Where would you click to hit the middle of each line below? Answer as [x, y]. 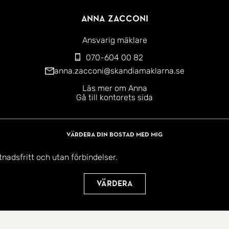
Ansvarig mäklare [114, 40]
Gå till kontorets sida [114, 98]
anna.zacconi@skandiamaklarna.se [119, 71]
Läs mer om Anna [114, 88]
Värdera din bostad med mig [114, 134]
